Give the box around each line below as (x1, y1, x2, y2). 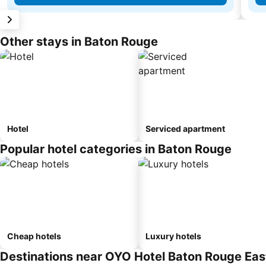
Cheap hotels (7, 230, 61, 241)
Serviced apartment (145, 123, 225, 134)
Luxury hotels (145, 230, 201, 241)
